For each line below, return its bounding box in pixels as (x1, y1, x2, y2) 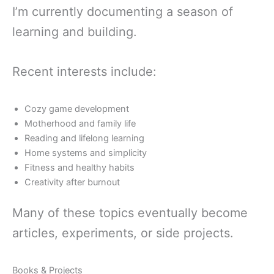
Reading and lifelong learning (24, 133, 144, 144)
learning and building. (12, 24, 137, 40)
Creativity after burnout (24, 177, 120, 188)
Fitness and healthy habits (24, 162, 135, 174)
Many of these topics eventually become (12, 206, 248, 221)
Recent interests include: (12, 64, 157, 80)
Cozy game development (24, 103, 129, 115)
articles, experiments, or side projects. (12, 226, 234, 241)
